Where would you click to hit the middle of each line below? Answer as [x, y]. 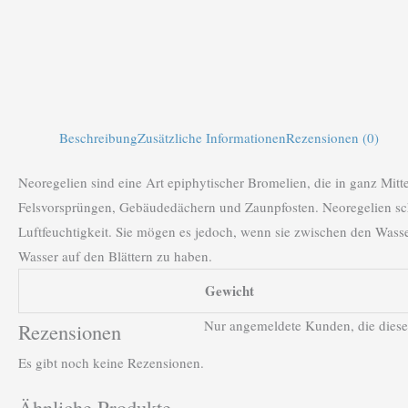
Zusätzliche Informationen [212, 137]
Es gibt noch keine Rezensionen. [111, 363]
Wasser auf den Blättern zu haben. [115, 256]
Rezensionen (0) [332, 137]
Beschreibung [98, 137]
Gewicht [229, 291]
